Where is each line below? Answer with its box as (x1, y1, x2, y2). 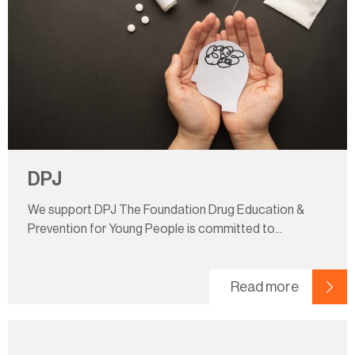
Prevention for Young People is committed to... (28, 222, 282, 235)
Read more (231, 280, 299, 295)
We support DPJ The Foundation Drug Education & (28, 203, 304, 216)
